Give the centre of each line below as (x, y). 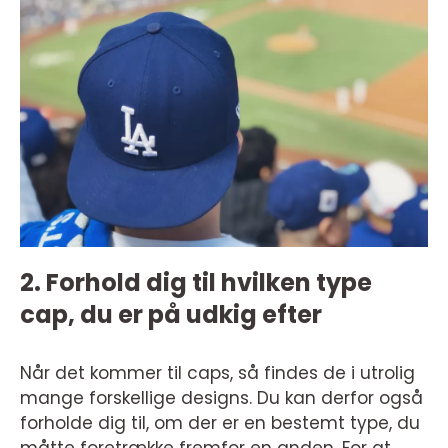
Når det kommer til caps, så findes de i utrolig (217, 373)
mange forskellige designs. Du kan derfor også (221, 398)
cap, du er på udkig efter (173, 314)
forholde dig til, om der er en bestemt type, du (220, 423)
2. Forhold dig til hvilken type (196, 282)
